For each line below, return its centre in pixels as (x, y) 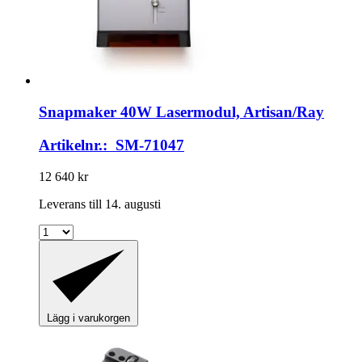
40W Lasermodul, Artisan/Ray (220, 112)
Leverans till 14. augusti (100, 204)
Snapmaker (78, 112)
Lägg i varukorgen (88, 318)
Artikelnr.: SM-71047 (112, 145)
